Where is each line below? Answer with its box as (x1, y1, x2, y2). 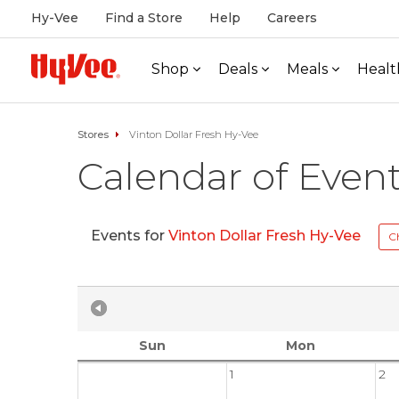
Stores (77, 128, 109, 141)
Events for (91, 227, 168, 245)
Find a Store (105, 10, 183, 26)
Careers (267, 10, 317, 26)
